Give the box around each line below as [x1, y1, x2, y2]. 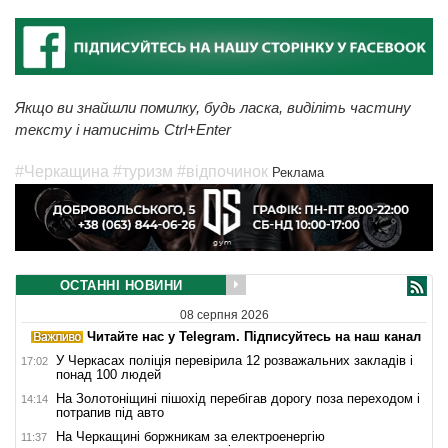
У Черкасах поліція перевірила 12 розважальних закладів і [56, 352, 413, 368]
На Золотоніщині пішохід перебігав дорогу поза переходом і [56, 390, 420, 406]
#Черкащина [15, 162, 109, 180]
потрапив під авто [56, 404, 164, 420]
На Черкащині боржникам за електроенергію [56, 428, 325, 444]
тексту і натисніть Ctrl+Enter [15, 120, 231, 138]
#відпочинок [177, 162, 268, 180]
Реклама [272, 164, 324, 180]
